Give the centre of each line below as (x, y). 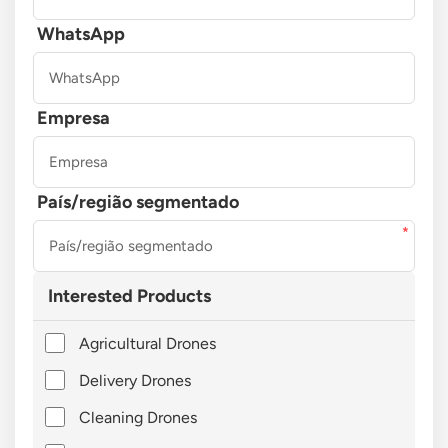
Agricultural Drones (147, 343)
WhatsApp (80, 33)
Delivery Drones (134, 380)
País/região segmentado (137, 201)
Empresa (73, 117)
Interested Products (129, 295)
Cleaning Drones (137, 417)
